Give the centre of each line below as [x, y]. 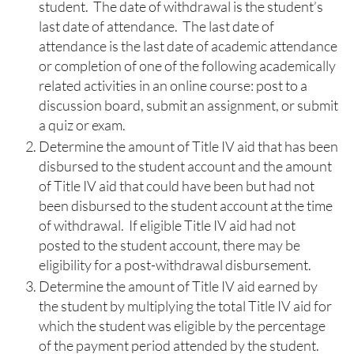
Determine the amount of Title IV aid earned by [178, 286]
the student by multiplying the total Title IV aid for [185, 306]
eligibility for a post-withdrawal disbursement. [175, 265]
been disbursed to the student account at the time [186, 205]
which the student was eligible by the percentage [182, 326]
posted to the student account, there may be [169, 245]
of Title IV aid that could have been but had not [177, 186]
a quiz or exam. [82, 125]
